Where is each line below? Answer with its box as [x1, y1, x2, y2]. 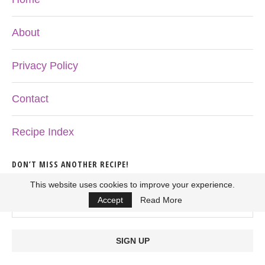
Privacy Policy [12, 60, 78, 72]
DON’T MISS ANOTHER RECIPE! [12, 159, 129, 170]
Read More [140, 195, 182, 205]
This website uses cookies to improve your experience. [30, 180, 235, 189]
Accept [98, 195, 123, 205]
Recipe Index [12, 126, 74, 138]
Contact [12, 93, 49, 105]
